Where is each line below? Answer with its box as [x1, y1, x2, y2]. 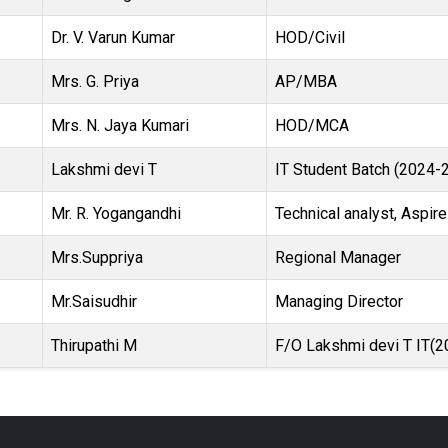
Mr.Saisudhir [51, 292, 137, 312]
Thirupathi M [51, 336, 137, 356]
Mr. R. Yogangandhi [51, 204, 181, 224]
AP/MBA [275, 72, 337, 92]
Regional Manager [275, 248, 401, 268]
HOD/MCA [275, 116, 349, 136]
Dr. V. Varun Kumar [51, 28, 175, 48]
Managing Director [275, 292, 403, 312]
